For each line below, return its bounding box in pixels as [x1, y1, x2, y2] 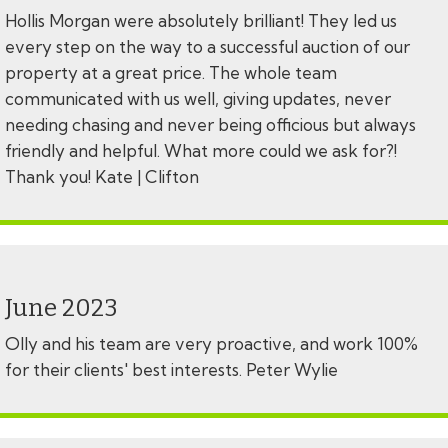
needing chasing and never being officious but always [5, 114, 416, 136]
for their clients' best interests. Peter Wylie [5, 359, 338, 381]
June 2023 [5, 294, 118, 323]
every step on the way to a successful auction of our [5, 36, 410, 58]
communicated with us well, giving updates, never [5, 88, 391, 110]
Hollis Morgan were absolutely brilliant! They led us [5, 10, 397, 32]
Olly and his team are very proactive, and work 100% [5, 333, 418, 355]
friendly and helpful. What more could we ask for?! [5, 140, 397, 162]
